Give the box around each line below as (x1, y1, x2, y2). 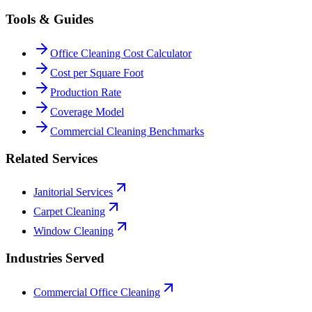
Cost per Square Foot (50, 66, 143, 79)
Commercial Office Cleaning (33, 286, 160, 298)
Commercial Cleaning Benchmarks (50, 125, 204, 137)
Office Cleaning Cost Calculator (50, 47, 192, 59)
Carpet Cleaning (33, 205, 105, 218)
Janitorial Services (33, 186, 113, 198)
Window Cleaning (33, 225, 114, 237)
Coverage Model (50, 105, 124, 118)
